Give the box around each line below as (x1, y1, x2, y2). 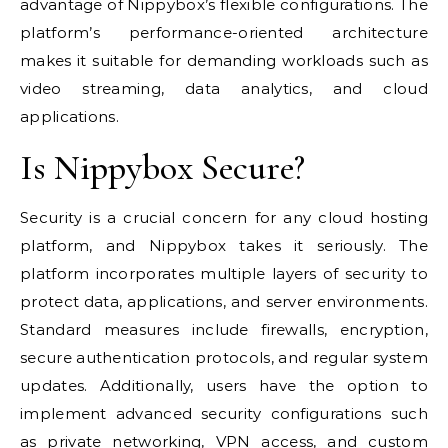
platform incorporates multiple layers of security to (20, 264, 428, 284)
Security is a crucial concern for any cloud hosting (20, 208, 428, 228)
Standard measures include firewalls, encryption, (20, 320, 428, 340)
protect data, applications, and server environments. (20, 292, 428, 312)
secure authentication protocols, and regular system (20, 348, 428, 368)
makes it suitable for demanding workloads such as (20, 51, 428, 71)
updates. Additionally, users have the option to (20, 376, 428, 396)
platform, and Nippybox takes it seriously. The (20, 236, 428, 256)
